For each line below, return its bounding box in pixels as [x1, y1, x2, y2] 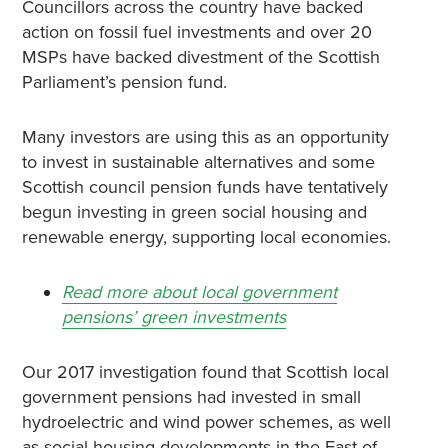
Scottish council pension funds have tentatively [21, 176, 388, 199]
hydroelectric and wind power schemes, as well [21, 411, 391, 434]
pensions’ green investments [61, 306, 286, 329]
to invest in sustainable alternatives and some [21, 151, 375, 174]
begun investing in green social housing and [21, 201, 367, 224]
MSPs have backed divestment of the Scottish [21, 46, 380, 69]
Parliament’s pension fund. [21, 71, 227, 94]
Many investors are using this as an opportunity [21, 126, 389, 149]
